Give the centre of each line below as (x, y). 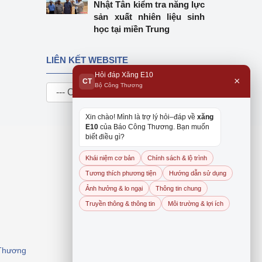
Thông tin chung (178, 188)
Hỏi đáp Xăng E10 (124, 75)
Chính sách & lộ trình (177, 158)
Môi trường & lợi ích (196, 204)
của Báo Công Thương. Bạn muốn (154, 127)
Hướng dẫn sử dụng (198, 173)
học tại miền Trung (132, 29)
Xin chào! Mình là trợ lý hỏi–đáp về (141, 117)
